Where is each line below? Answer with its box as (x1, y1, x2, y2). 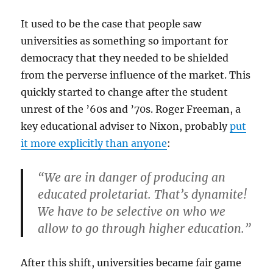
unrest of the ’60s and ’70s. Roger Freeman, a (21, 103, 241, 115)
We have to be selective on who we (38, 204, 226, 219)
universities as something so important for (21, 35, 229, 47)
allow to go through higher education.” (38, 221, 252, 236)
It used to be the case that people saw (21, 18, 202, 30)
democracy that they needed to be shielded (21, 52, 229, 64)
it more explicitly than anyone (21, 137, 168, 149)
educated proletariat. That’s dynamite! (38, 187, 247, 202)
